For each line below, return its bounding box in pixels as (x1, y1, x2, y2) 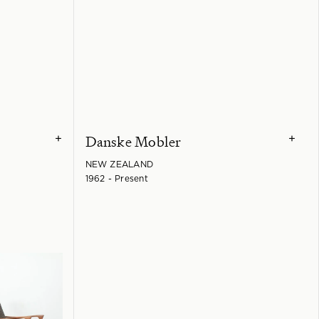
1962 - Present (85, 174, 148, 183)
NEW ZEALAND (85, 159, 154, 169)
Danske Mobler (85, 132, 182, 151)
